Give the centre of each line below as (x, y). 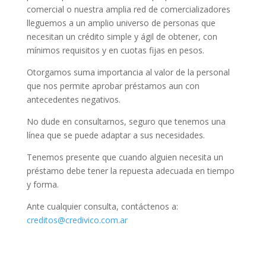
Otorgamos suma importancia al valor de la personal (128, 72)
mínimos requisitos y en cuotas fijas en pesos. (115, 50)
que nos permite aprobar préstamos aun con (113, 85)
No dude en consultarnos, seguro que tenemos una (126, 121)
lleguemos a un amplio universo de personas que (121, 23)
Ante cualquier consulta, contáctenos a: (102, 206)
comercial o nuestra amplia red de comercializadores (128, 9)
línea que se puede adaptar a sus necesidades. (115, 135)
